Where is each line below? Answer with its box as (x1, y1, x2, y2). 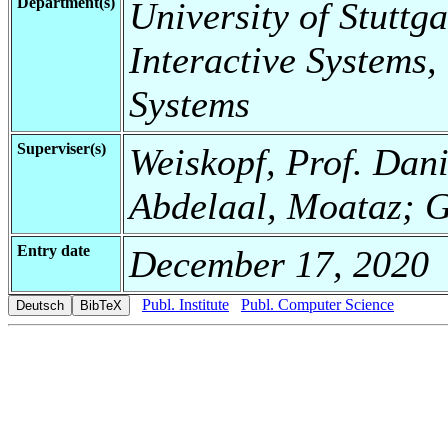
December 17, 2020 (129, 242, 429, 285)
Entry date (17, 241, 90, 259)
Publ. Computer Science (241, 295, 394, 313)
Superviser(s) (17, 139, 106, 157)
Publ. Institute (142, 295, 229, 313)
